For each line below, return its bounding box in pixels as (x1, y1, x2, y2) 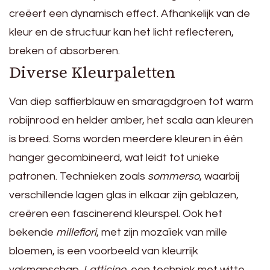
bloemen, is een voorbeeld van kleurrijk (9, 245, 198, 257)
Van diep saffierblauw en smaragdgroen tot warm (9, 95, 253, 107)
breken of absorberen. (9, 45, 120, 57)
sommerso (148, 170, 199, 182)
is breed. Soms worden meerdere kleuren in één (9, 133, 243, 145)
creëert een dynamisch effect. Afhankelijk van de (9, 7, 250, 19)
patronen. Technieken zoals (9, 170, 148, 182)
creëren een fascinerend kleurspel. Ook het (9, 207, 222, 219)
